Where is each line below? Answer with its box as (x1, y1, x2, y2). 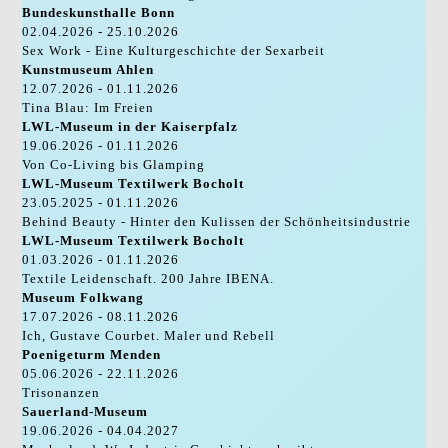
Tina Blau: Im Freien (22, 99, 155, 115)
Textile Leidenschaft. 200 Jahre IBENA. (22, 270, 275, 286)
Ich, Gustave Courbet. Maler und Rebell (22, 327, 276, 343)
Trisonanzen (22, 384, 101, 400)
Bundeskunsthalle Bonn (22, 4, 176, 20)
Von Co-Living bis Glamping (22, 156, 206, 172)
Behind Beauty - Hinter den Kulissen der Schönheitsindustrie (22, 213, 412, 229)
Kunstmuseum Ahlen (22, 61, 155, 77)
